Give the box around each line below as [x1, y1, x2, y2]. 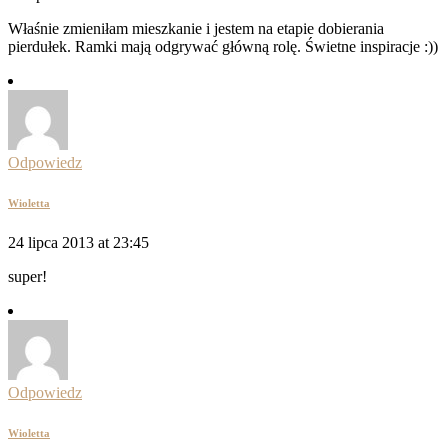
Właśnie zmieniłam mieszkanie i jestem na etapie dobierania [8, 19, 384, 37]
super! [8, 267, 47, 285]
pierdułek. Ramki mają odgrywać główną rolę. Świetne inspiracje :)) [8, 37, 438, 55]
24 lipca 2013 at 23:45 [8, 233, 149, 251]
